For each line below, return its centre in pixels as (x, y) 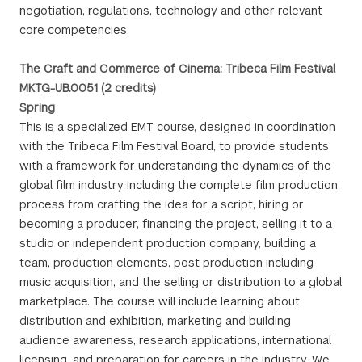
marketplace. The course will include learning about (160, 301)
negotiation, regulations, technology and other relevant (171, 11)
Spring (37, 107)
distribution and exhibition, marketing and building (155, 321)
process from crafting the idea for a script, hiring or (162, 204)
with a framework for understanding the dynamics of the (175, 166)
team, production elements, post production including (166, 263)
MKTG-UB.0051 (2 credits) (88, 88)
